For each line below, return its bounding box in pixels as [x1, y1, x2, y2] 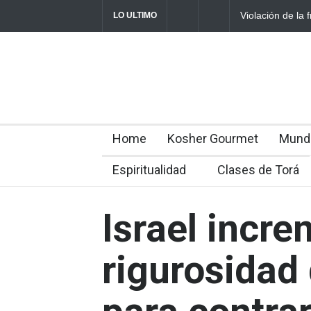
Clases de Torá [217, 162, 299, 177]
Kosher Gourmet [167, 131, 258, 146]
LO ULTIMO [113, 10, 157, 20]
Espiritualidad [112, 162, 186, 177]
